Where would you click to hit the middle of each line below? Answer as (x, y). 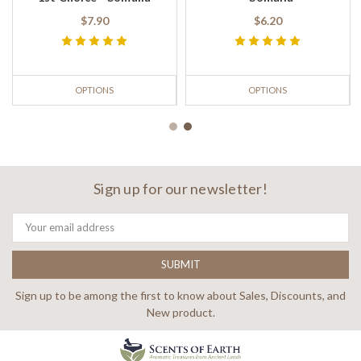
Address (32, 232)
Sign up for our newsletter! (180, 189)
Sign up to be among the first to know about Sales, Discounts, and (180, 296)
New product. (180, 313)
